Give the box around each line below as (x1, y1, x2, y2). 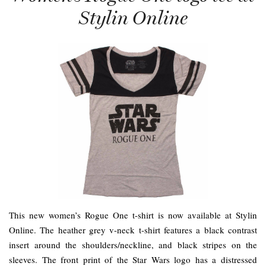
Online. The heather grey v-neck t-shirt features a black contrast (9, 224, 257, 236)
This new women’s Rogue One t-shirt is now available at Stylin (9, 209, 257, 221)
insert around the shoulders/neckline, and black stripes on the (9, 239, 257, 251)
